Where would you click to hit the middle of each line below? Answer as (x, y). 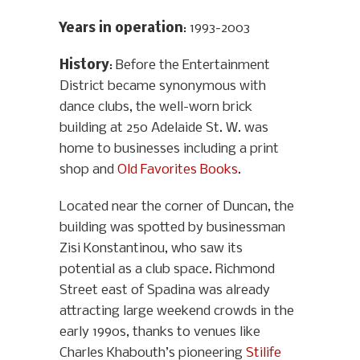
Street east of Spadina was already (165, 291)
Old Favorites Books (178, 170)
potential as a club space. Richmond (167, 270)
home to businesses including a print (169, 149)
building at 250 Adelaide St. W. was (164, 129)
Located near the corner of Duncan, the (177, 207)
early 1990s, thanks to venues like (160, 333)
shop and (88, 170)
